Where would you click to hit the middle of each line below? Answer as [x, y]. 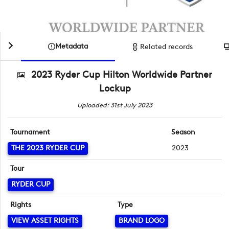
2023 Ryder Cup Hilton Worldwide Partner [122, 74]
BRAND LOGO [141, 221]
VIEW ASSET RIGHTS [45, 221]
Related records [167, 47]
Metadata [72, 47]
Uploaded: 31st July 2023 [115, 105]
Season [183, 132]
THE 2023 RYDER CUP [48, 148]
